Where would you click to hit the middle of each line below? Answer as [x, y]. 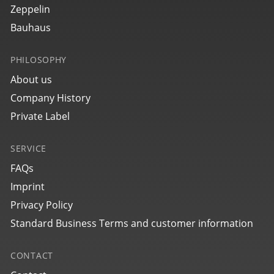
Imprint [28, 187]
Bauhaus [31, 28]
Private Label [40, 116]
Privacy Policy [42, 205]
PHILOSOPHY [39, 60]
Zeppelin [30, 9]
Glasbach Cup [127, 167]
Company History [50, 98]
